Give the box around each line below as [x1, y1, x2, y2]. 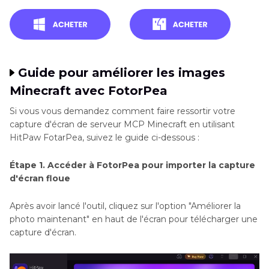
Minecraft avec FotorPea [10, 83, 168, 98]
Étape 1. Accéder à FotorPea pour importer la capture [10, 160, 255, 171]
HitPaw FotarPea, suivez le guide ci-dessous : [10, 132, 199, 144]
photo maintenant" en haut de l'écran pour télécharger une [10, 214, 258, 225]
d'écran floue [10, 173, 70, 184]
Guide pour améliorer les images [18, 65, 225, 80]
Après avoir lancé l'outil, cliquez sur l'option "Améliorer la [10, 201, 241, 212]
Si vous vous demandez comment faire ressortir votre [10, 106, 235, 117]
